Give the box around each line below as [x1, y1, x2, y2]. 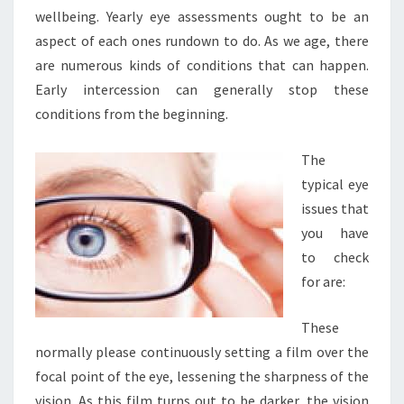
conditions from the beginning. [35, 105, 228, 123]
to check [301, 248, 369, 266]
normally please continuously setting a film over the [35, 343, 369, 361]
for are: [301, 272, 345, 290]
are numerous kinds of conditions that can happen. [35, 56, 369, 74]
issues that [301, 199, 369, 217]
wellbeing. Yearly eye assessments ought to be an [35, 7, 369, 25]
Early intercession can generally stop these [35, 80, 369, 98]
